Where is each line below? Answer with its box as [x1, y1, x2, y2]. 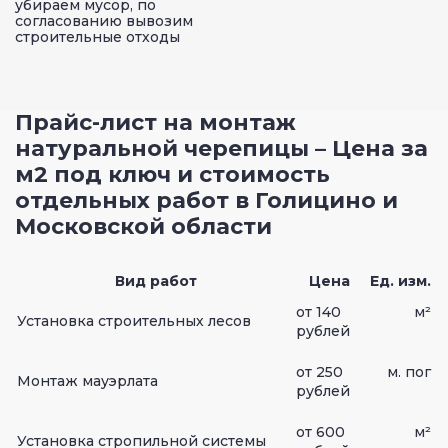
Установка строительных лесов [17, 311, 251, 330]
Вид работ [114, 271, 197, 290]
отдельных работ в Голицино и [15, 186, 398, 214]
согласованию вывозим [15, 11, 193, 30]
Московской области [15, 212, 272, 240]
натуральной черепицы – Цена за [15, 134, 428, 162]
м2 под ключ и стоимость [15, 160, 330, 188]
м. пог [387, 362, 431, 381]
